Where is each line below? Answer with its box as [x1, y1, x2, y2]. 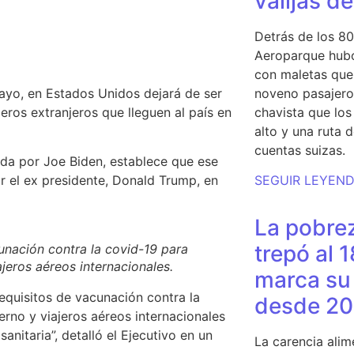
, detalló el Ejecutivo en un [55, 327, 213, 344]
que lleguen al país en [98, 104, 232, 120]
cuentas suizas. [254, 142, 345, 158]
